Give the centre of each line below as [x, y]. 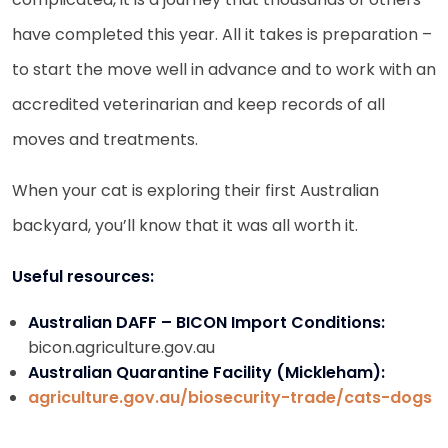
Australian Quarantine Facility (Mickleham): [206, 372]
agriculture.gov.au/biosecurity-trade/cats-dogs [230, 397]
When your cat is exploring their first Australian [195, 190]
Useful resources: [83, 276]
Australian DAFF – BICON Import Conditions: [206, 322]
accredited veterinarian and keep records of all [198, 104]
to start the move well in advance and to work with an [224, 69]
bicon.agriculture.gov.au [121, 347]
